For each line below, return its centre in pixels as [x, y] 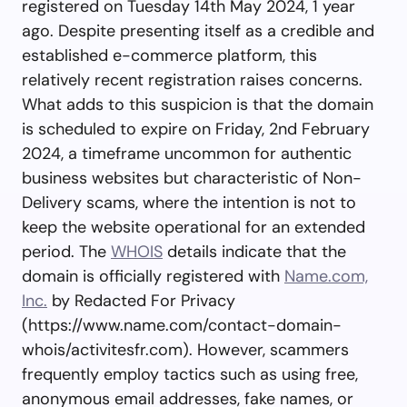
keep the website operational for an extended [194, 227]
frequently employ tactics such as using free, [190, 374]
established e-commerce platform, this [169, 55]
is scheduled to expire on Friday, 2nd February [196, 129]
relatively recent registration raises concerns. [192, 79]
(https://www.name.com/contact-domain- [182, 325]
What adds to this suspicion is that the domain [198, 104]
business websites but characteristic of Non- [192, 178]
